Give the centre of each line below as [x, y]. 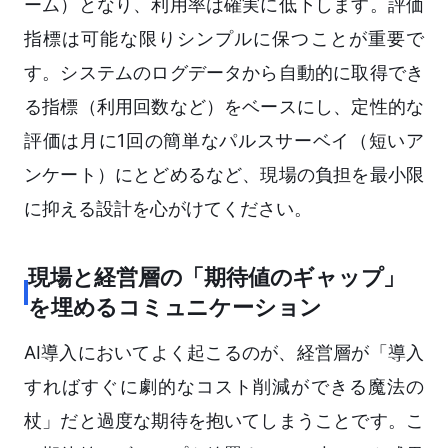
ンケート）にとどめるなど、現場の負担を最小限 [224, 175]
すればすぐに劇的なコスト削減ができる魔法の [224, 387]
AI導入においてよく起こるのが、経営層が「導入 [224, 353]
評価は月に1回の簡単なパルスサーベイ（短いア [224, 141]
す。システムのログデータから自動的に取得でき [224, 73]
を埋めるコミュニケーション [175, 307]
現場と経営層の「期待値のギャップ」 [217, 277]
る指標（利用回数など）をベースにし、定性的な [224, 107]
